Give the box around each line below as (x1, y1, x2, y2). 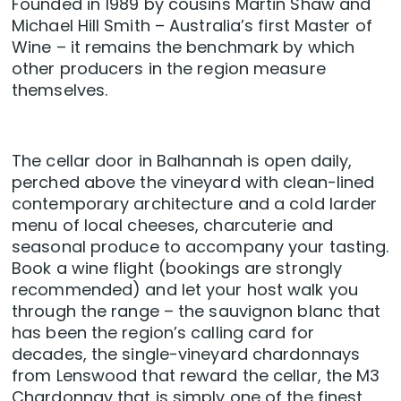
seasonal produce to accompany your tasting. (12, 235, 389, 259)
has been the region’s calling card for (12, 321, 314, 345)
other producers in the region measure (12, 57, 326, 81)
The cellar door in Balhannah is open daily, (12, 149, 353, 173)
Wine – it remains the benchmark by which (12, 36, 355, 59)
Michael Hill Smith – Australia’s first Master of (12, 14, 372, 38)
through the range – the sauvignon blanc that (12, 300, 381, 323)
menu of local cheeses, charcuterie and (12, 214, 333, 237)
